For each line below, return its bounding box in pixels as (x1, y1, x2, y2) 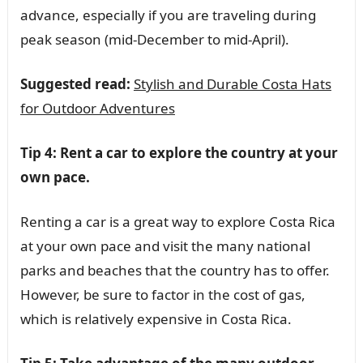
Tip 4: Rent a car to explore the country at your (19, 143, 338, 163)
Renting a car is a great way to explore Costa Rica (19, 212, 335, 232)
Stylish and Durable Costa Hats (133, 75, 331, 94)
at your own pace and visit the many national (19, 237, 310, 256)
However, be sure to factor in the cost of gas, (19, 285, 305, 305)
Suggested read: (19, 75, 130, 94)
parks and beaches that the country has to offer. (19, 261, 330, 280)
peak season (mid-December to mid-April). (19, 30, 289, 49)
